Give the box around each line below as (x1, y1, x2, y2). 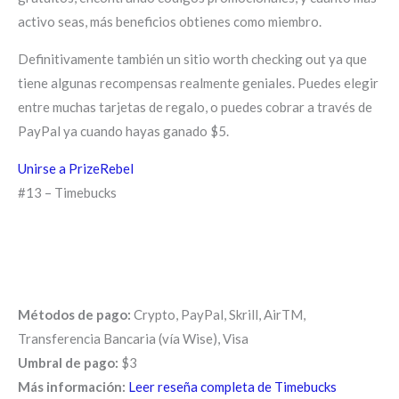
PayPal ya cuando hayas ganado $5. (18, 122, 229, 139)
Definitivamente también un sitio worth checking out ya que (18, 50, 367, 67)
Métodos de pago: (18, 305, 131, 322)
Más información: (18, 378, 126, 395)
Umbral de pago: (18, 354, 118, 370)
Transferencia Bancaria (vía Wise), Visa (18, 330, 248, 346)
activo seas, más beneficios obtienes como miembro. (18, 12, 322, 29)
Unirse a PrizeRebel (18, 159, 134, 176)
